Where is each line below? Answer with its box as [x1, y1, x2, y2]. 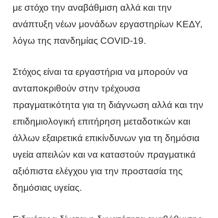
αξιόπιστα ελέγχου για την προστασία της [13, 166, 183, 177]
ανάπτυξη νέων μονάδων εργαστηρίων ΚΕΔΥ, [13, 19, 203, 29]
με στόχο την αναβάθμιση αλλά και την [13, 2, 172, 13]
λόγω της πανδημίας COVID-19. [13, 36, 146, 46]
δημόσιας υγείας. [13, 182, 82, 193]
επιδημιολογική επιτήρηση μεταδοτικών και [13, 116, 191, 127]
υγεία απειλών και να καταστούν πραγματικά [13, 149, 196, 160]
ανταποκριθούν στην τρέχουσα [13, 83, 141, 94]
